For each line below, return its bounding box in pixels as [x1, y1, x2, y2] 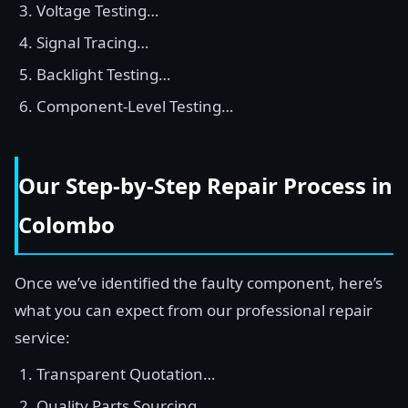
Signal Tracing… [36, 32, 148, 53]
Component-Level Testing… [36, 96, 233, 117]
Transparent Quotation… [36, 363, 215, 384]
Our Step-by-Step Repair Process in [18, 170, 393, 200]
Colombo [18, 209, 115, 240]
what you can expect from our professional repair [15, 300, 372, 321]
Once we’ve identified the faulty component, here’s [15, 272, 382, 293]
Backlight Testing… [36, 64, 170, 85]
